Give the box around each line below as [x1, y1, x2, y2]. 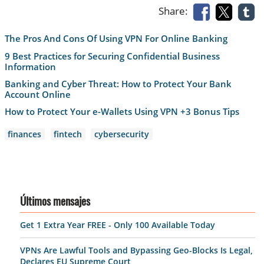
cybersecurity [94, 128, 150, 140]
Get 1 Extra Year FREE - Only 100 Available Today [20, 219, 215, 231]
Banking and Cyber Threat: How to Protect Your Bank [4, 77, 232, 90]
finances [8, 128, 42, 140]
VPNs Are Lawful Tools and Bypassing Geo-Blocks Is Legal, [20, 244, 253, 256]
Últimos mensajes [20, 197, 90, 209]
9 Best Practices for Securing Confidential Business [4, 49, 220, 62]
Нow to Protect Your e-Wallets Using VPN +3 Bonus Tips [4, 105, 239, 118]
